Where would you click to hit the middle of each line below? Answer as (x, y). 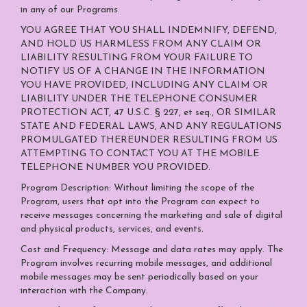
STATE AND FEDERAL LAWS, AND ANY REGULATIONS (151, 126)
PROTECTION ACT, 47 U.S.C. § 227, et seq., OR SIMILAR (148, 113)
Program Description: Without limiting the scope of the (137, 188)
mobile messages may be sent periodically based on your (139, 277)
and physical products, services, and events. (112, 229)
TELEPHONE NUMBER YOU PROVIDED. (115, 168)
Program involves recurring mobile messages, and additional (146, 263)
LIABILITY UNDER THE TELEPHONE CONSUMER (139, 99)
